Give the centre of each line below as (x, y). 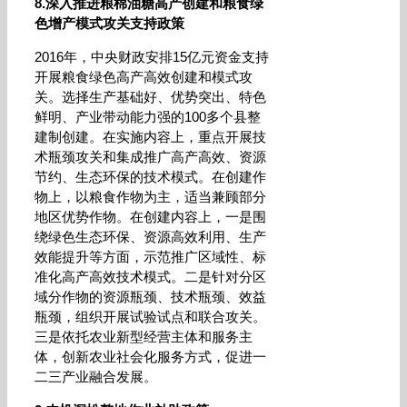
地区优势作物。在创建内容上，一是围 (150, 217)
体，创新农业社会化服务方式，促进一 (150, 357)
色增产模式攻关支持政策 (109, 23)
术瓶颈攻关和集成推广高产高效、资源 (150, 157)
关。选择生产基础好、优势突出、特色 (150, 97)
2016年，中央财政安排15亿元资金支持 (152, 57)
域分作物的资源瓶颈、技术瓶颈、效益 (150, 297)
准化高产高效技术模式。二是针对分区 (150, 277)
